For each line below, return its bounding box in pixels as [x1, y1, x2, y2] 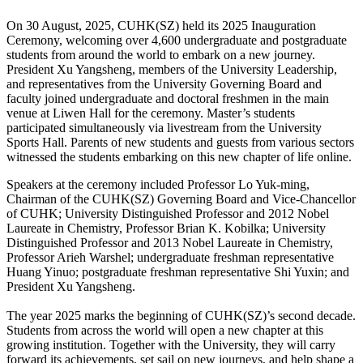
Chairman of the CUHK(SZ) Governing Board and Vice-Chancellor [6, 191, 356, 206]
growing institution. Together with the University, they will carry [6, 337, 335, 352]
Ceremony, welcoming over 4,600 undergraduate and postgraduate [6, 32, 347, 47]
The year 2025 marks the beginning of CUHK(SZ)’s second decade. [6, 308, 356, 322]
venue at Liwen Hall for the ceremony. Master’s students [6, 105, 295, 120]
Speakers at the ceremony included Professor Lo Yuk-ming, [6, 177, 310, 191]
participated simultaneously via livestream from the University [6, 120, 322, 135]
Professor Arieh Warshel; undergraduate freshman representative [6, 250, 334, 264]
